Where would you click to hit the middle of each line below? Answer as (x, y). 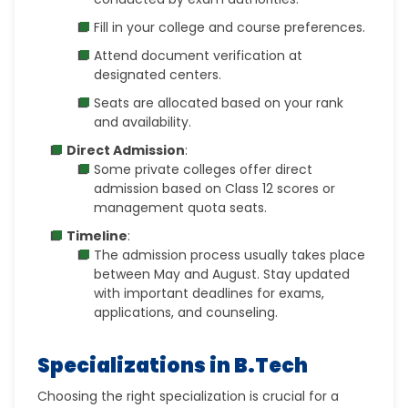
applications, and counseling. (186, 312)
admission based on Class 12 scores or (215, 189)
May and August (206, 274)
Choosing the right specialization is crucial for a (189, 396)
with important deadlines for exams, (209, 293)
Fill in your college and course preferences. (230, 27)
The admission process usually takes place (230, 255)
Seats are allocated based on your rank (219, 103)
